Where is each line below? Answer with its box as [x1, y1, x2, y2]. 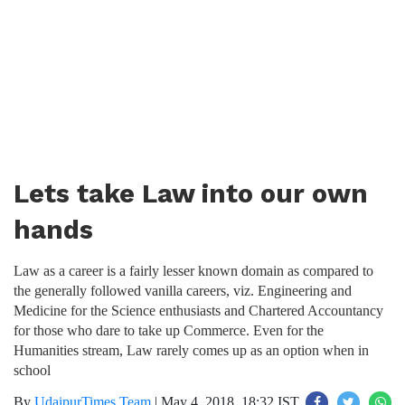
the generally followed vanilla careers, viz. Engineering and [14, 283, 352, 298]
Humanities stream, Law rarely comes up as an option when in [14, 343, 369, 358]
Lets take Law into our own [14, 178, 368, 209]
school [14, 363, 51, 378]
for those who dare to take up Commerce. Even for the [14, 323, 324, 338]
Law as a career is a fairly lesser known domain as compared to [14, 263, 373, 278]
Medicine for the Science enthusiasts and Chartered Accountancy [14, 303, 383, 318]
